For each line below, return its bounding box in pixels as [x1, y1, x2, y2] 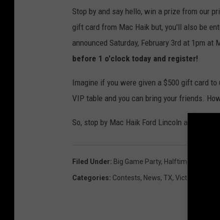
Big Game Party [113, 158, 161, 166]
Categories [72, 174, 109, 182]
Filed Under [72, 158, 110, 166]
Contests [112, 174, 140, 182]
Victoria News [175, 174, 218, 182]
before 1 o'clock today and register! [72, 54, 198, 64]
